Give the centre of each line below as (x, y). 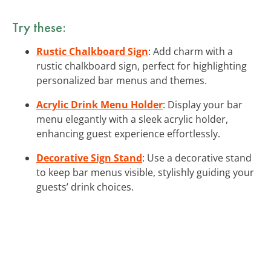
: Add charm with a (191, 51)
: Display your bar (203, 104)
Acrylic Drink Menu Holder (100, 104)
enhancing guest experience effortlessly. (128, 133)
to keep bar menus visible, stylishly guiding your (145, 172)
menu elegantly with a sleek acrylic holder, (132, 119)
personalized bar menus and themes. (122, 80)
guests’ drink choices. (85, 187)
